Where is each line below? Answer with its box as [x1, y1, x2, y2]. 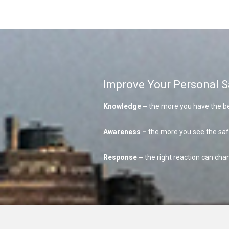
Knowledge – [103, 102, 149, 110]
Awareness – [103, 127, 148, 136]
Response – [103, 153, 143, 162]
